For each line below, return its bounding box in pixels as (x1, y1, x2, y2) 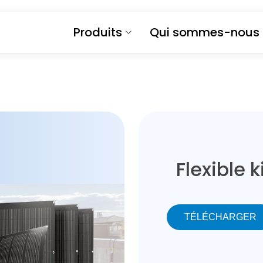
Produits (73, 24, 122, 41)
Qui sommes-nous (149, 24, 259, 41)
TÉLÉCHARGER (184, 212, 257, 222)
